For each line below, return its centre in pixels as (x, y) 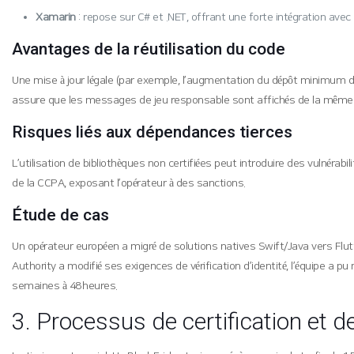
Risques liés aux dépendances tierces (153, 132)
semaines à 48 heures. (65, 286)
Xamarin (56, 17)
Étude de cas (61, 215)
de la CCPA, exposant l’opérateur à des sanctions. (129, 183)
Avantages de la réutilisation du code (149, 49)
